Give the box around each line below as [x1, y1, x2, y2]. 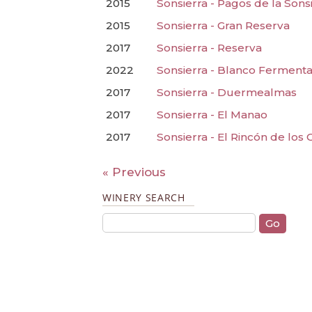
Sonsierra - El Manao [157, 108, 267, 122]
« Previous [102, 165, 166, 180]
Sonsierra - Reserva [157, 41, 262, 55]
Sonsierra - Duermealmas [157, 86, 297, 100]
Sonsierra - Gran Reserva [157, 19, 290, 33]
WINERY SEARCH [102, 190, 185, 204]
